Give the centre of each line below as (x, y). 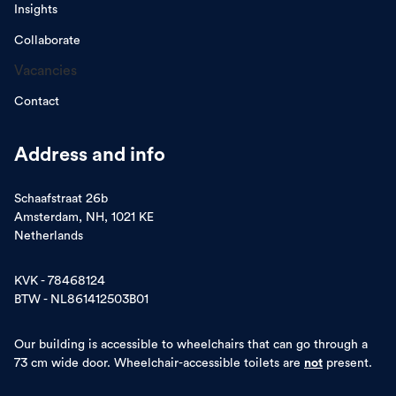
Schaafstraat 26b (61, 198)
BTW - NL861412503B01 (81, 299)
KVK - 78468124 (60, 281)
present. (347, 363)
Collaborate (47, 40)
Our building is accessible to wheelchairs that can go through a (191, 344)
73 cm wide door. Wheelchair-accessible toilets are (159, 363)
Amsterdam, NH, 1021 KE (84, 217)
